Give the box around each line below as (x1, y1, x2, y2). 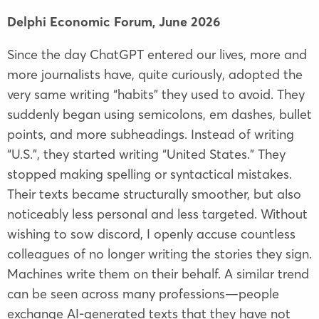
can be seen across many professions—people (7, 286, 279, 303)
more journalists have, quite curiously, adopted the (7, 66, 303, 83)
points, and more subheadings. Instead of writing (7, 126, 294, 143)
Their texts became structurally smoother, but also (7, 186, 301, 203)
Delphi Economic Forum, (7, 14, 159, 31)
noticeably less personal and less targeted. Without (7, 206, 308, 223)
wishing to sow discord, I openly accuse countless (7, 226, 296, 243)
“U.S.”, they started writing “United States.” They (7, 146, 286, 163)
